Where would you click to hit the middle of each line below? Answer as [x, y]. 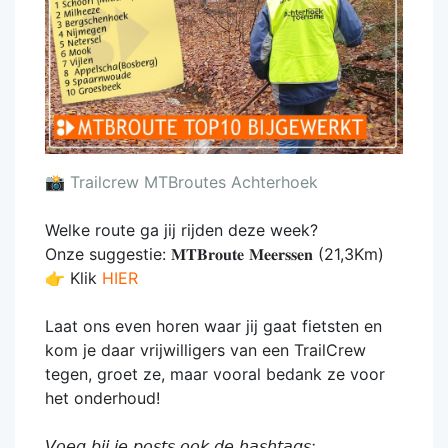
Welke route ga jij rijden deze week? [181, 229]
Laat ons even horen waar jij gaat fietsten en [213, 325]
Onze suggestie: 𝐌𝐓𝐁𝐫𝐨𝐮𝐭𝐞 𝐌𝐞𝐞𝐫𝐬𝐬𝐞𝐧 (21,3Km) [214, 253]
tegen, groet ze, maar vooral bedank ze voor [215, 373]
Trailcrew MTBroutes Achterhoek [191, 181]
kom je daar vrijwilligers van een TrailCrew [205, 349]
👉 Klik [73, 277]
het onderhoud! [102, 397]
